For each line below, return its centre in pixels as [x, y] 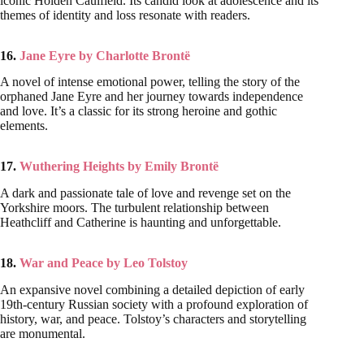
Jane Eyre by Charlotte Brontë [105, 55]
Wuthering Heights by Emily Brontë [119, 167]
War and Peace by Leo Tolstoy [104, 263]
